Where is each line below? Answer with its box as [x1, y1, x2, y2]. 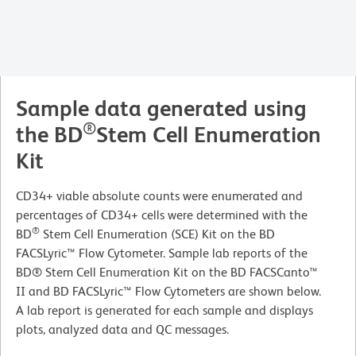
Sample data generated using [16, 95, 307, 122]
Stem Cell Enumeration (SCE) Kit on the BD [40, 226, 275, 242]
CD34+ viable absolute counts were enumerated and [16, 188, 303, 204]
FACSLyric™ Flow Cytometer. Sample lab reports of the [16, 246, 308, 261]
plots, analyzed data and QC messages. [16, 322, 229, 338]
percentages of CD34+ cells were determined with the [16, 207, 308, 223]
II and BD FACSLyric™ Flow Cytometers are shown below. [16, 284, 321, 300]
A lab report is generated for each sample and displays [16, 303, 313, 319]
